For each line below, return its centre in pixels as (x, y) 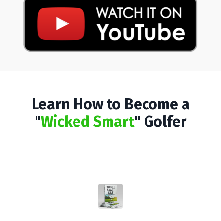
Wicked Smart (88, 122)
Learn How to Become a (110, 104)
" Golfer (160, 122)
